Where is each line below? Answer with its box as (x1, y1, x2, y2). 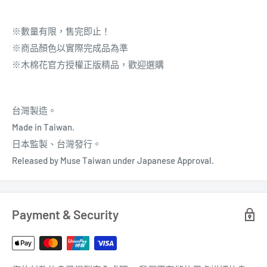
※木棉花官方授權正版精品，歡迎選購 (12, 59, 164, 70)
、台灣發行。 (48, 138, 101, 150)
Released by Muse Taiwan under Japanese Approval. (12, 155, 214, 166)
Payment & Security (12, 207, 119, 222)
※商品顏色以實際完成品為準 (12, 42, 128, 54)
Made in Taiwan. (12, 122, 74, 133)
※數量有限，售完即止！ (12, 26, 110, 37)
